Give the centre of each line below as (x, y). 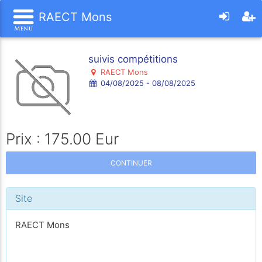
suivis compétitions (133, 59)
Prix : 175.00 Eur (62, 139)
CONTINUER (131, 163)
